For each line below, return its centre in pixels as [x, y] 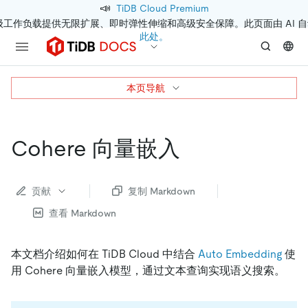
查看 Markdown [82, 213]
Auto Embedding [240, 254]
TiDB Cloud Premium [162, 8]
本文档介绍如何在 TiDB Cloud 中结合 [104, 254]
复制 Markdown [162, 191]
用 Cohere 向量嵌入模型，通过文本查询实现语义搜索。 [148, 270]
